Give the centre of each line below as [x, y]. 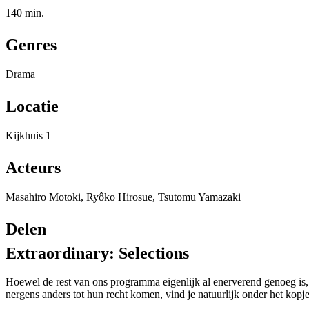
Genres [31, 44]
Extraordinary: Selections [97, 253]
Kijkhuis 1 [28, 135]
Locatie [32, 106]
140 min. [25, 12]
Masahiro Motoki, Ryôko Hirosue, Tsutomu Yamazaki [123, 197]
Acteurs [33, 167]
